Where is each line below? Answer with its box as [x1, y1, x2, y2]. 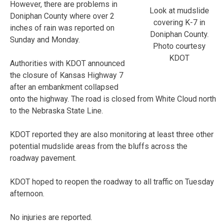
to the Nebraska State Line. [10, 106, 103, 115]
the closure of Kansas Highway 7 [10, 70, 123, 80]
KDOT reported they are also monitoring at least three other [10, 129, 214, 139]
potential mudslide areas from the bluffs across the [10, 141, 187, 151]
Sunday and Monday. [10, 35, 80, 44]
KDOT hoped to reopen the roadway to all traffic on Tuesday [10, 177, 214, 186]
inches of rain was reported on [10, 23, 114, 33]
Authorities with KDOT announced [10, 58, 125, 68]
